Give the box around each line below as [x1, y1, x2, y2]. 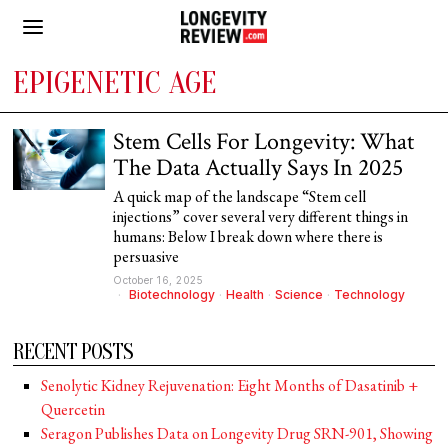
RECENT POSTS [13, 339, 134, 365]
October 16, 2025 [113, 274, 204, 286]
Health [226, 287, 265, 302]
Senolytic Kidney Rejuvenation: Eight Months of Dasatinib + [41, 375, 419, 396]
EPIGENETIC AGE [13, 64, 218, 101]
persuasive [113, 246, 180, 267]
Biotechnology [129, 287, 216, 302]
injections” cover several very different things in [113, 206, 409, 227]
